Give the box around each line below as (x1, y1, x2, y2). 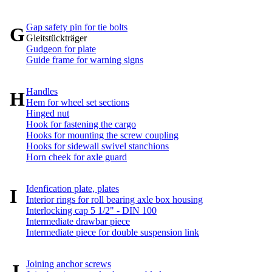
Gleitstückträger (26, 32, 87, 43)
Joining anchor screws (26, 258, 111, 269)
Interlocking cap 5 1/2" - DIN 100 (26, 205, 157, 216)
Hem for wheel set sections (26, 97, 129, 107)
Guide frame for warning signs (26, 54, 143, 65)
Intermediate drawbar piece (26, 216, 130, 226)
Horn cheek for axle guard (26, 151, 127, 162)
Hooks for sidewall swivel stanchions (26, 140, 169, 151)
